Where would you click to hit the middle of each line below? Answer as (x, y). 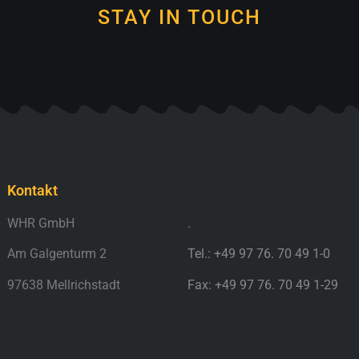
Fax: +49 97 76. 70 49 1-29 (263, 284)
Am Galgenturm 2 (57, 254)
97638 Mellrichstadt (64, 284)
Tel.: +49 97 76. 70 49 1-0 (259, 254)
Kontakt (32, 190)
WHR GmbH (41, 223)
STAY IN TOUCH (179, 17)
